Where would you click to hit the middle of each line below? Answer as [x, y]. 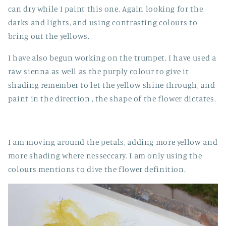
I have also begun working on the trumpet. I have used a [112, 58]
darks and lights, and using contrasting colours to [103, 23]
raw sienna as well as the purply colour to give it [98, 72]
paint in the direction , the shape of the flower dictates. [112, 99]
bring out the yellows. [49, 36]
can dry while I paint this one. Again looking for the [105, 9]
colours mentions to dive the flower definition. [97, 169]
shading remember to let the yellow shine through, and [111, 85]
